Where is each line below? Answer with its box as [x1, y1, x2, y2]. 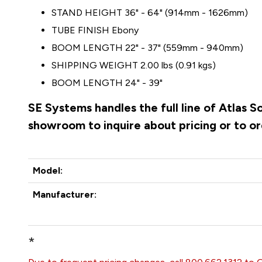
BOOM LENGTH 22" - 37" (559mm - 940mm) [51, 42, 244, 53]
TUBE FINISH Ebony [51, 25, 139, 36]
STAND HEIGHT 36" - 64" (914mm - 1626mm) [51, 7, 249, 18]
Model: [33, 165, 63, 176]
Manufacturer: [33, 189, 97, 200]
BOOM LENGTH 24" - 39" [51, 77, 163, 88]
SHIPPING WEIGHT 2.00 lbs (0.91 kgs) [51, 60, 216, 71]
